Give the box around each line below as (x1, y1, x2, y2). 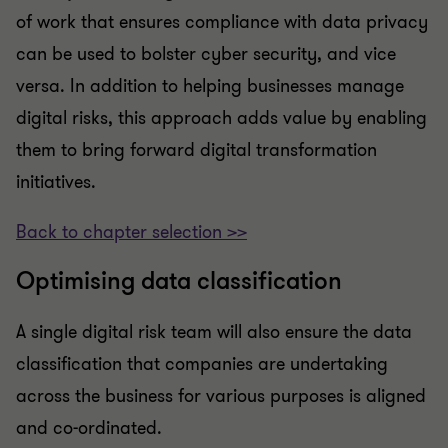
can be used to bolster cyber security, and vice (16, 42, 396, 66)
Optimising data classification (16, 266, 342, 297)
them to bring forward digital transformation (16, 138, 377, 162)
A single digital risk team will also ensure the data (16, 320, 412, 344)
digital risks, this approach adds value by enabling (16, 106, 427, 130)
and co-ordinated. (16, 416, 162, 440)
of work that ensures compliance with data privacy (16, 10, 428, 34)
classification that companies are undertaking (16, 352, 388, 376)
